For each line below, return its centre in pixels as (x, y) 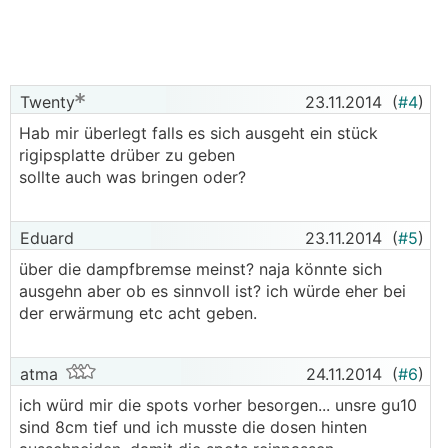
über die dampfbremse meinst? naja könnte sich (200, 269)
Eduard (44, 238)
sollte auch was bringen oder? (132, 177)
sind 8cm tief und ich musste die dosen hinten (193, 427)
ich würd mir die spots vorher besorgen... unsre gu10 (218, 405)
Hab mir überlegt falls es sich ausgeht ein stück (198, 133)
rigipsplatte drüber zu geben (127, 155)
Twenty (45, 102)
